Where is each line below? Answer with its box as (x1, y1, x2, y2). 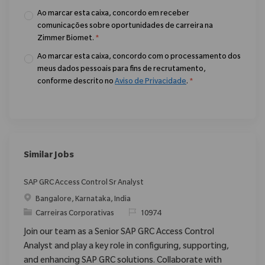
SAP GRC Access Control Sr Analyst (24, 179, 144, 188)
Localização (23, 195, 64, 203)
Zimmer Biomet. (37, 34, 94, 43)
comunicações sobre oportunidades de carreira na (37, 22, 213, 31)
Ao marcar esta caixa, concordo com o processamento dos (37, 53, 241, 62)
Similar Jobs (24, 151, 74, 161)
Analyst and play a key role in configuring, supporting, (24, 242, 229, 252)
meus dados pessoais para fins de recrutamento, (37, 65, 206, 74)
